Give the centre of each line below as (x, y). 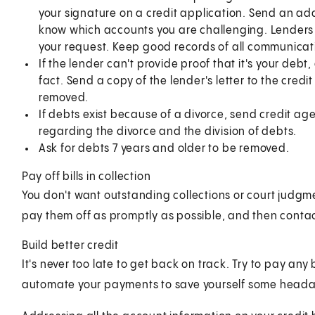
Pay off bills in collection (86, 176)
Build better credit (70, 245)
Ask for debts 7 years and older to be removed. (164, 148)
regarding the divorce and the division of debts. (168, 131)
